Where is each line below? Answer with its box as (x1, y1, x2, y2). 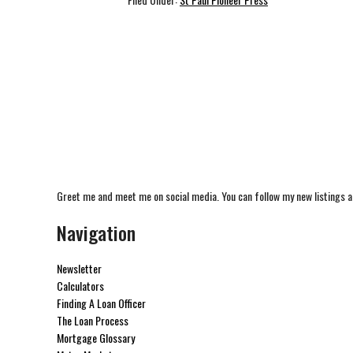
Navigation (57, 218, 136, 247)
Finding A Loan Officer (57, 295, 146, 312)
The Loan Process (57, 312, 128, 329)
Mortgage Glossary (57, 329, 135, 347)
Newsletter (57, 260, 102, 277)
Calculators (57, 277, 104, 295)
